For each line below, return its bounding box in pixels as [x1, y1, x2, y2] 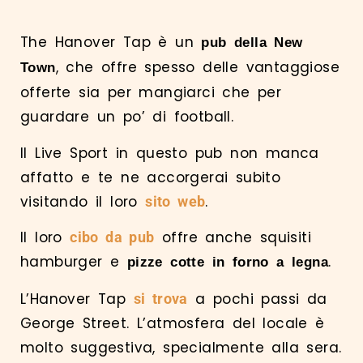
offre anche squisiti [154, 228, 312, 248]
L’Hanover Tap [20, 288, 134, 309]
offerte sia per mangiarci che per [20, 83, 282, 103]
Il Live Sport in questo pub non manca [20, 143, 319, 163]
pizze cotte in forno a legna [126, 254, 329, 271]
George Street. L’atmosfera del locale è [20, 313, 325, 333]
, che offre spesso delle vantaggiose [55, 58, 340, 78]
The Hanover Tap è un [20, 32, 202, 53]
